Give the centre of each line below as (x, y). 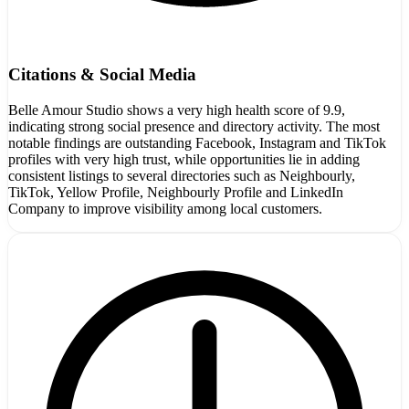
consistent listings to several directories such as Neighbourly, (182, 175)
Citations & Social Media (102, 75)
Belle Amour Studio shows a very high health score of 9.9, (177, 110)
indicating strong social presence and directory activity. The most (194, 126)
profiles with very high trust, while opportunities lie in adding (184, 159)
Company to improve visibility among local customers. (165, 208)
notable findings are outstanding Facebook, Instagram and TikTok (197, 142)
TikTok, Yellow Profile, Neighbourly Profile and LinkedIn (176, 192)
